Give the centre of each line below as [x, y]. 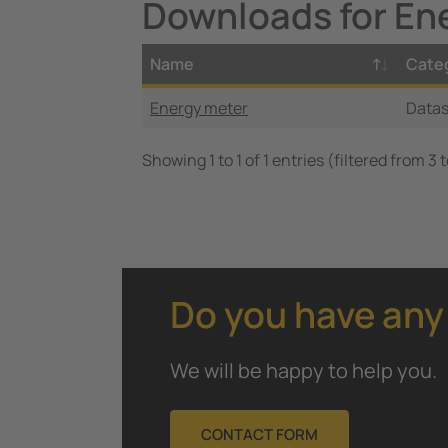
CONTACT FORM [259, 434]
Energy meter [199, 108]
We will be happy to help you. [303, 370]
